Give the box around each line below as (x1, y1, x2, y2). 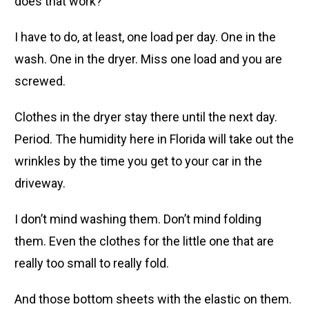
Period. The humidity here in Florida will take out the (14, 131, 295, 146)
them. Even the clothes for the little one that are (14, 233, 275, 248)
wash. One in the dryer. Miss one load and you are (14, 51, 283, 66)
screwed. (14, 73, 66, 88)
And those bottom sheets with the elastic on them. (14, 291, 292, 306)
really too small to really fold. (14, 255, 170, 270)
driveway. (14, 175, 66, 190)
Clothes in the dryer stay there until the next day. (14, 109, 278, 124)
